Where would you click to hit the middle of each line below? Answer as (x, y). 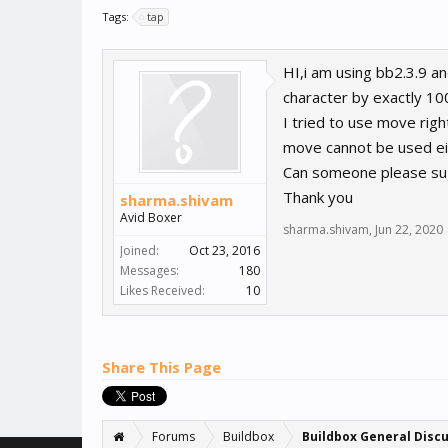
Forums (173, 437)
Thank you (318, 197)
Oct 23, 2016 (224, 251)
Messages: (149, 271)
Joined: (139, 251)
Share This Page (161, 367)
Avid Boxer (151, 218)
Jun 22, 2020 (409, 230)
